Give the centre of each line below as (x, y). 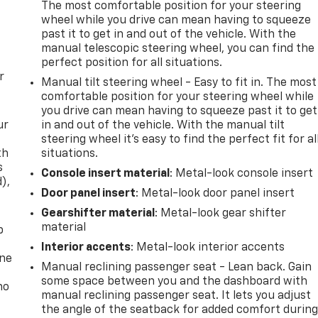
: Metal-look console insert (242, 174)
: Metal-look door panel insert (215, 193)
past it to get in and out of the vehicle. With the (169, 34)
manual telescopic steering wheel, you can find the (178, 49)
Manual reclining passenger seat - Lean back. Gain (177, 267)
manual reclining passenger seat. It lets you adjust (176, 296)
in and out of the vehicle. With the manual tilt (163, 125)
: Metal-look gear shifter (221, 213)
